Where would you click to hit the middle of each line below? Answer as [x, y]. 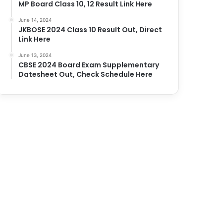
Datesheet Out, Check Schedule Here [86, 75]
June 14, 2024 [35, 20]
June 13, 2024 [35, 55]
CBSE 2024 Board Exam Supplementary [89, 65]
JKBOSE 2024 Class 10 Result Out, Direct [90, 30]
